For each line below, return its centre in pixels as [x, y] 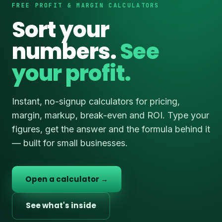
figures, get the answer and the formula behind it [111, 129]
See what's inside [61, 206]
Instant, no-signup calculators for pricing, [96, 102]
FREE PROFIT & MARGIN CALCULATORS [86, 5]
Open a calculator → [67, 179]
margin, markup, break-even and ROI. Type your [111, 115]
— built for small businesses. [70, 143]
